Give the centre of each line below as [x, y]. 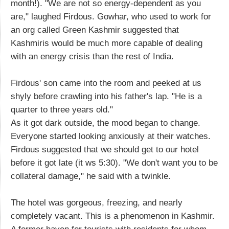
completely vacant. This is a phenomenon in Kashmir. [113, 216]
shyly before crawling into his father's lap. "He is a [106, 96]
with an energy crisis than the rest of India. [92, 56]
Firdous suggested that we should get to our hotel [105, 149]
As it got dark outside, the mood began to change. [106, 123]
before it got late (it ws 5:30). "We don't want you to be [114, 163]
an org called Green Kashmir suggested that [95, 30]
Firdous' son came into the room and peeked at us [106, 83]
